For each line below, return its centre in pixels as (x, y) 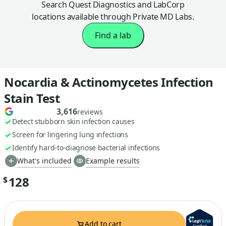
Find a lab (113, 36)
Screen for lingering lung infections (70, 134)
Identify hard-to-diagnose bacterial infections (86, 147)
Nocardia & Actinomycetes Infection (109, 82)
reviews (90, 111)
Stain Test (32, 98)
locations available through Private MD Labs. (113, 17)
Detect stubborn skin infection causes (73, 122)
